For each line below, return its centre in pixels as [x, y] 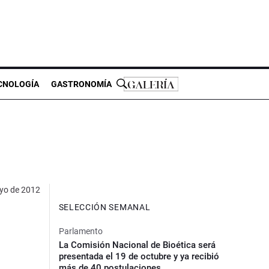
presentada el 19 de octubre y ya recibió [139, 256]
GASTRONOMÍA [81, 84]
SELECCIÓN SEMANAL [104, 207]
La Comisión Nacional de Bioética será [137, 245]
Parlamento [80, 231]
